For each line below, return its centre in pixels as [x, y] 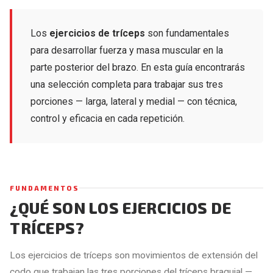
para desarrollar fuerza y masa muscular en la [127, 50]
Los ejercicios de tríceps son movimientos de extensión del [134, 255]
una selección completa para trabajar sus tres [127, 84]
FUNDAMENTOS [44, 188]
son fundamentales [187, 33]
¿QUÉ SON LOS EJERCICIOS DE [121, 207]
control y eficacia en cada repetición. [108, 118]
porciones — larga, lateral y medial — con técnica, [134, 101]
